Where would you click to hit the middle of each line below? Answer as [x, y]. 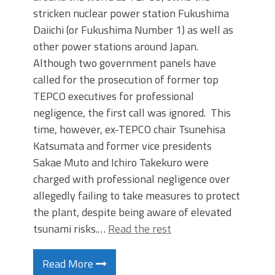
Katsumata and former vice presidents [122, 146]
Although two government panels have [125, 63]
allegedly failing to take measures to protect [137, 196]
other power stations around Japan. [116, 46]
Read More [69, 264]
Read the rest [140, 229]
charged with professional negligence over [132, 179]
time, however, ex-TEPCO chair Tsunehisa [129, 129]
